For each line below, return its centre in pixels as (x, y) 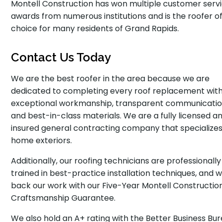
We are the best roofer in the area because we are (111, 79)
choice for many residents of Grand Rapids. (95, 28)
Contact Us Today (61, 57)
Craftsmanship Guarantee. (63, 198)
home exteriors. (42, 140)
